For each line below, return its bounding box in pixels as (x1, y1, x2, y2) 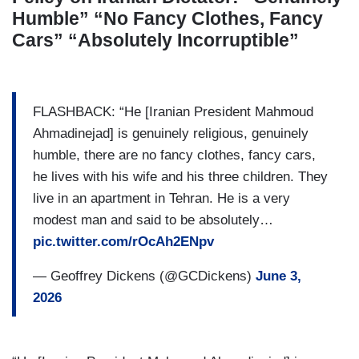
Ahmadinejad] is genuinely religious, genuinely (33, 125, 309, 141)
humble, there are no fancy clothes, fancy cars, (33, 147, 316, 163)
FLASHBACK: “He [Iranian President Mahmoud (33, 103, 313, 119)
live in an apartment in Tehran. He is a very (33, 190, 290, 206)
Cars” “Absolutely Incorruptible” (12, 30, 304, 51)
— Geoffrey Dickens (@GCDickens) (33, 268, 256, 284)
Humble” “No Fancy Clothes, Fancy (12, 8, 323, 30)
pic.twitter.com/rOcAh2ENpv (33, 233, 214, 249)
